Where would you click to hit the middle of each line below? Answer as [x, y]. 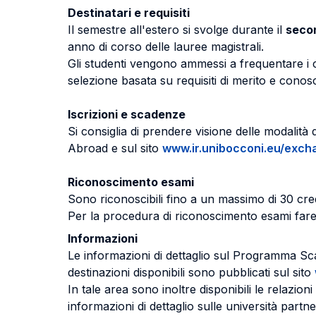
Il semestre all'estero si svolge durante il [177, 30]
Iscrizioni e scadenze [127, 114]
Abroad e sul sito [115, 148]
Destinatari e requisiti [129, 13]
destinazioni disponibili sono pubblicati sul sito [191, 272]
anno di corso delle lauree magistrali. [166, 47]
